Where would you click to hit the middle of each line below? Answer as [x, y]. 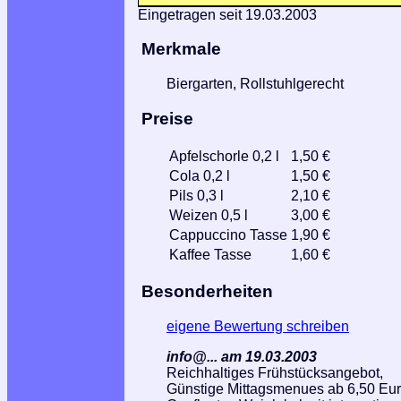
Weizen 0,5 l [209, 215]
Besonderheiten [207, 292]
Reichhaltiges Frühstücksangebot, [275, 372]
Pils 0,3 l [196, 195]
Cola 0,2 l [200, 175]
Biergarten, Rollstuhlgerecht [255, 84]
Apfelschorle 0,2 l [224, 156]
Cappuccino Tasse [228, 235]
